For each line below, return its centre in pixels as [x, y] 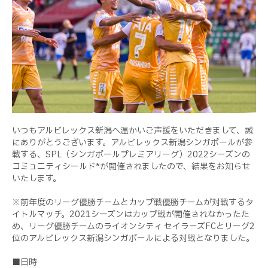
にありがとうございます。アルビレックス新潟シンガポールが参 [132, 143]
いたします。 [36, 179]
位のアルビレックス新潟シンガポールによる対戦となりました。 [133, 239]
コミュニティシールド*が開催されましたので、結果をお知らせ [131, 167]
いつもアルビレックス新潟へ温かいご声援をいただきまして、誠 [133, 131]
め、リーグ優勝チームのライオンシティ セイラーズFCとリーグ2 [133, 227]
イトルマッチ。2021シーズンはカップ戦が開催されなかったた [131, 215]
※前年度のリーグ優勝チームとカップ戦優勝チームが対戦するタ [133, 203]
